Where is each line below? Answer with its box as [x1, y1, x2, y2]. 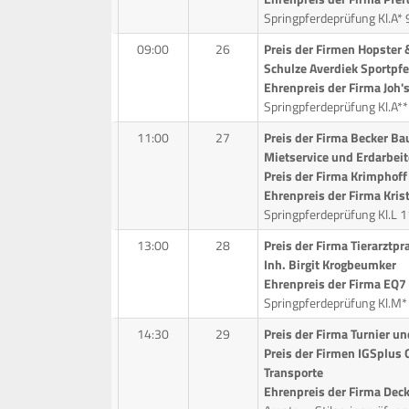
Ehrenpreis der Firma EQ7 [263, 273, 406, 293]
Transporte [263, 362, 323, 382]
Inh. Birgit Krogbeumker [263, 254, 396, 274]
